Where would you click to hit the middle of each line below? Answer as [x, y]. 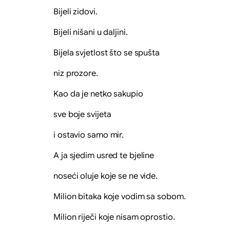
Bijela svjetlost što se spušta [107, 53]
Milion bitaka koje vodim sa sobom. [120, 196]
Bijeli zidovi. [75, 12]
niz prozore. [76, 73]
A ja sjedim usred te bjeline [104, 155]
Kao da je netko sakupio [98, 94]
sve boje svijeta [82, 114]
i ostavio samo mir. [89, 135]
